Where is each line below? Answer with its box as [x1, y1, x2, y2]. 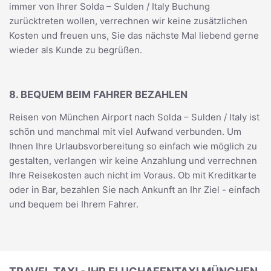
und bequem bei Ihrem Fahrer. [9, 198, 139, 210]
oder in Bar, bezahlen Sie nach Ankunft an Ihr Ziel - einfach [9, 184, 260, 195]
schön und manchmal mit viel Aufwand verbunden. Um [9, 126, 241, 137]
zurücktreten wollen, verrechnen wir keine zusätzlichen [9, 15, 247, 27]
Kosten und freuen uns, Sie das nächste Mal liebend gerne [9, 30, 259, 41]
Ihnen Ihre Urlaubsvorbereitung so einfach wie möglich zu [9, 140, 257, 152]
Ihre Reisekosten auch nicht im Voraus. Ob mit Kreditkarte [9, 169, 256, 181]
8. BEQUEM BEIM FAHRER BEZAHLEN [9, 88, 188, 100]
